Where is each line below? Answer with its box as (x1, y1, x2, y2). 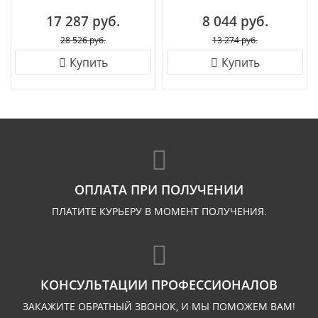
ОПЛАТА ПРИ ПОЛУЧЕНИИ (75, 181, 243, 198)
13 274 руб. (212, 34, 258, 45)
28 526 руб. (60, 34, 106, 45)
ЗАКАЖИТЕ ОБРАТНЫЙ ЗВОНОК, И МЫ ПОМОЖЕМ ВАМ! (23, 300, 295, 313)
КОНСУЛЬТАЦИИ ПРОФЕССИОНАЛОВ (40, 276, 278, 293)
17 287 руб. (46, 12, 120, 31)
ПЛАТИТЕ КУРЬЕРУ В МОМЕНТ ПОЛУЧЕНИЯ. (51, 204, 267, 218)
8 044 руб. (202, 12, 268, 31)
